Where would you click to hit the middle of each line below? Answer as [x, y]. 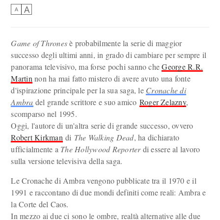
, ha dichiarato [157, 137]
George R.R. [182, 67]
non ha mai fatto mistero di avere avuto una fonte [111, 78]
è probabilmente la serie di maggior [125, 43]
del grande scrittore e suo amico [86, 102]
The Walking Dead [104, 137]
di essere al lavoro [170, 149]
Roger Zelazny [163, 102]
